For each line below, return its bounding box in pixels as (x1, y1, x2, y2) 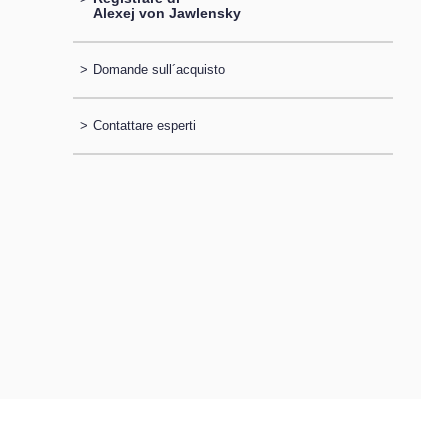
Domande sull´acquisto (92, 61, 225, 77)
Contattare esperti (92, 118, 196, 134)
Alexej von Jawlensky (92, 4, 241, 21)
